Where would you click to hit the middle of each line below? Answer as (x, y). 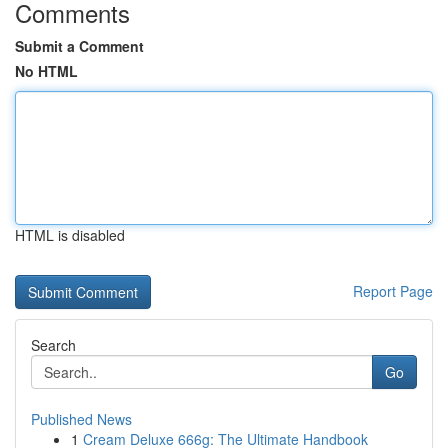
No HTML (46, 71)
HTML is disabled (70, 235)
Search (53, 345)
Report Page (393, 291)
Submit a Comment (79, 46)
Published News (81, 419)
